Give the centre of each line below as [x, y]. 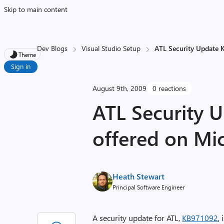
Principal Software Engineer [149, 187]
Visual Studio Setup [111, 48]
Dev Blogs [52, 48]
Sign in [21, 66]
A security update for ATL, [137, 218]
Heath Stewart [139, 176]
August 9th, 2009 [120, 88]
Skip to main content [36, 9]
